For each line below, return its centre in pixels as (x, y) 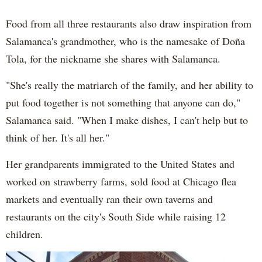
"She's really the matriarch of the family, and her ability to (130, 85)
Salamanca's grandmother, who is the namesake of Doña (125, 41)
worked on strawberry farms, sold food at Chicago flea (121, 181)
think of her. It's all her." (58, 137)
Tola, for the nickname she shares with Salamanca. (113, 58)
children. (25, 234)
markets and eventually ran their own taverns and (109, 199)
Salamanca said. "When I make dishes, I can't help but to (127, 120)
